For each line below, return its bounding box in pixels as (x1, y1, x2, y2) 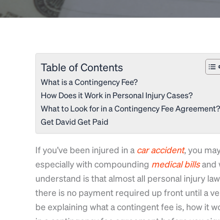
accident (151, 143, 184, 155)
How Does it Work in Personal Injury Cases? (41, 89, 192, 100)
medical (151, 158, 182, 169)
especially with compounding (35, 158, 151, 169)
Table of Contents (41, 60, 123, 74)
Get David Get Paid (41, 116, 109, 127)
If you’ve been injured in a (35, 143, 137, 155)
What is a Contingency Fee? (41, 76, 137, 87)
